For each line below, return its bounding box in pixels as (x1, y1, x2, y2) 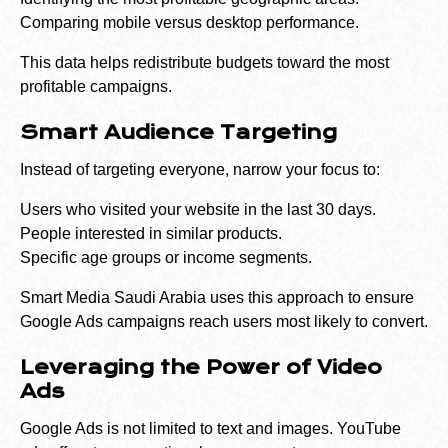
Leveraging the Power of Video (20, 356, 382, 380)
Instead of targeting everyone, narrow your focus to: (20, 161, 380, 179)
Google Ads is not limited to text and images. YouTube (20, 420, 401, 438)
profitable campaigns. (20, 78, 172, 96)
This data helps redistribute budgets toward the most (20, 54, 389, 72)
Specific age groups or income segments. (20, 249, 312, 267)
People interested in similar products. (20, 225, 282, 243)
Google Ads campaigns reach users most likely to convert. (20, 313, 428, 331)
